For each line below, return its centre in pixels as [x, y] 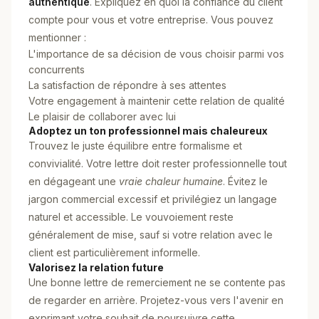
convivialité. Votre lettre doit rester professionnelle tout [158, 163]
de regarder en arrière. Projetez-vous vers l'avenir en [156, 300]
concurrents [57, 69]
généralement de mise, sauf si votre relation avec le [151, 235]
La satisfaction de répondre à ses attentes [127, 85]
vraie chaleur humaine [171, 181]
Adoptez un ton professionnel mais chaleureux [148, 131]
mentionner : [57, 37]
